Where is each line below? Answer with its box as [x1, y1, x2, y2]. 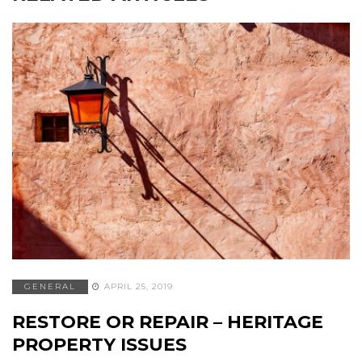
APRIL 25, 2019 [104, 280, 173, 292]
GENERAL [24, 280, 76, 292]
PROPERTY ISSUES [12, 333, 187, 356]
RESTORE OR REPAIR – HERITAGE [12, 310, 323, 333]
